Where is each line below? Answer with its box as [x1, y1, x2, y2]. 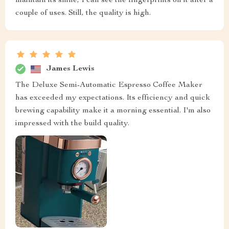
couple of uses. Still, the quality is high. [15, 9, 151, 18]
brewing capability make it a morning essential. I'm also [15, 107, 211, 116]
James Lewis [46, 64, 95, 73]
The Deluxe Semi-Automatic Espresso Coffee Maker [15, 81, 202, 90]
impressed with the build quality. [15, 120, 129, 128]
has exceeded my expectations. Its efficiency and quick [15, 94, 210, 103]
